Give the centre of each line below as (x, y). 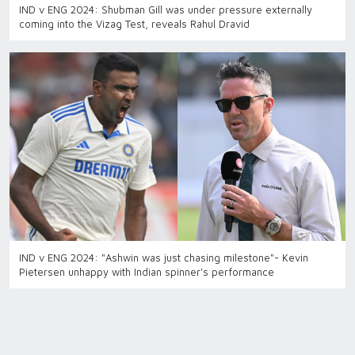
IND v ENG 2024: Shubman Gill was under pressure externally (166, 9)
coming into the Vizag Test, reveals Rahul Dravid (134, 23)
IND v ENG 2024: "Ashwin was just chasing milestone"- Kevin (164, 258)
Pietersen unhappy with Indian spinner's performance (147, 272)
